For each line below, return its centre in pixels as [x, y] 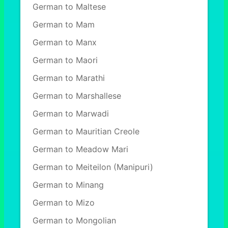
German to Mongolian [74, 220]
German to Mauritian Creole [86, 131]
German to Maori [65, 60]
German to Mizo [64, 203]
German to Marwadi [71, 113]
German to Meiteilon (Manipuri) [93, 167]
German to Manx [65, 42]
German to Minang [68, 185]
